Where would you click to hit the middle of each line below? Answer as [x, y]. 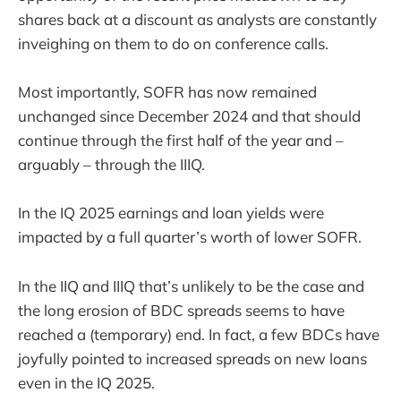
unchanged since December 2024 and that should [189, 116]
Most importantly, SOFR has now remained [167, 92]
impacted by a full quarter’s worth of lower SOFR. [190, 237]
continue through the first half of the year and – [181, 141]
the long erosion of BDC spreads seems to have [181, 310]
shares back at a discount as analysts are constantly [197, 20]
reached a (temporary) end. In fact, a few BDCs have [199, 334]
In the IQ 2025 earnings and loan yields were [171, 213]
